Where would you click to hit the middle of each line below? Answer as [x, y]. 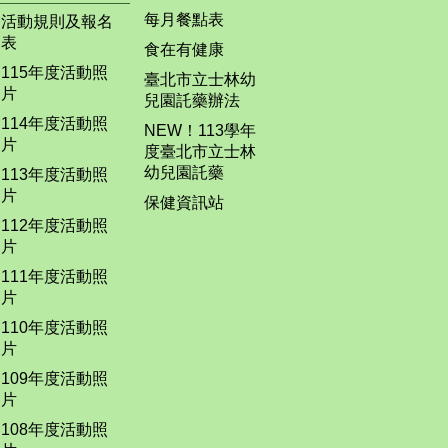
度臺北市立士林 [200, 151]
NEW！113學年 [200, 130]
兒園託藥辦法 [192, 100]
